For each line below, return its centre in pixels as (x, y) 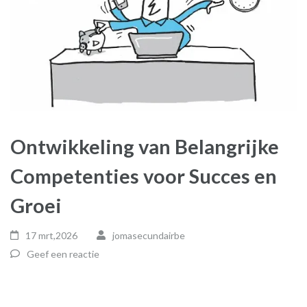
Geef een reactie (63, 254)
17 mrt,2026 (52, 235)
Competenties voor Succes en (144, 175)
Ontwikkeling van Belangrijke (145, 146)
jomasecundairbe (148, 235)
